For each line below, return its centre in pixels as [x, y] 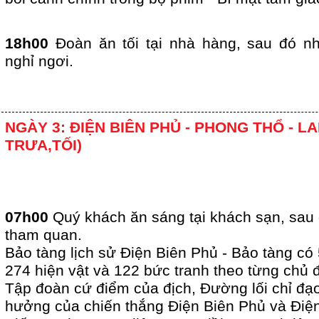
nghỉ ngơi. [39, 62]
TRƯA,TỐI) [43, 146]
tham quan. [43, 235]
